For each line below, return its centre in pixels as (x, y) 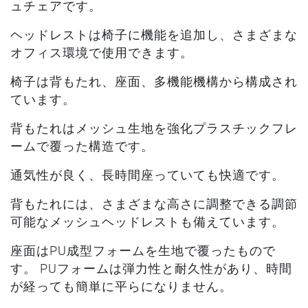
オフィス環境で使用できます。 (102, 53)
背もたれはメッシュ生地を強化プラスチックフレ (154, 128)
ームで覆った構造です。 (82, 146)
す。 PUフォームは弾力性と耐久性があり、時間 (151, 268)
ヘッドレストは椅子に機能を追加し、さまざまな (154, 35)
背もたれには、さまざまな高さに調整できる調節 (154, 204)
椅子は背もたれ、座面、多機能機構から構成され (154, 81)
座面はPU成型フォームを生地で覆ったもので (143, 251)
